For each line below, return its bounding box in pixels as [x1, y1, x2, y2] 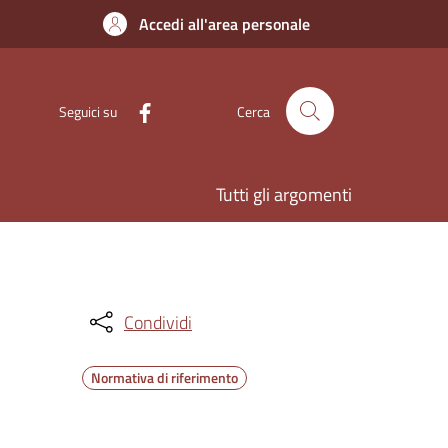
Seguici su [59, 100, 117, 122]
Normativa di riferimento [91, 367, 238, 388]
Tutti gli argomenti [216, 181, 352, 208]
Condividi [124, 308, 192, 336]
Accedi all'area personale [139, 12, 310, 36]
